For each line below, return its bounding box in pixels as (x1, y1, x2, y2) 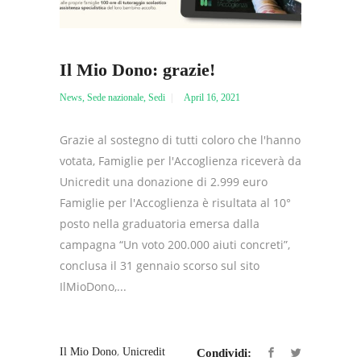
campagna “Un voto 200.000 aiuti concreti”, (60, 237, 290, 253)
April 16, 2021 (184, 92, 240, 104)
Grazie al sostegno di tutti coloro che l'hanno (60, 132, 301, 148)
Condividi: (197, 346, 251, 359)
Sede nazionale (87, 92, 143, 104)
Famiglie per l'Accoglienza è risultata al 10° (60, 195, 291, 211)
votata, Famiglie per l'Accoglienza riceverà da (60, 153, 301, 169)
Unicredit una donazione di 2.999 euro (60, 174, 268, 190)
